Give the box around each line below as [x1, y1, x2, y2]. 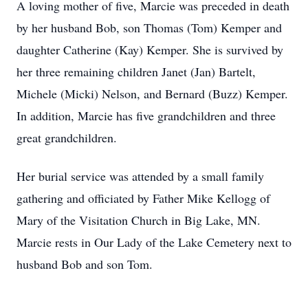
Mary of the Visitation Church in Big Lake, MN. [16, 212, 261, 228]
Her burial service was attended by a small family [16, 168, 264, 184]
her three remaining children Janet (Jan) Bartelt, [16, 63, 256, 80]
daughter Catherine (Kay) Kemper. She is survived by [16, 41, 283, 58]
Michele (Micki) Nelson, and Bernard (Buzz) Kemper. [16, 85, 288, 102]
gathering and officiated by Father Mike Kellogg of [16, 190, 270, 206]
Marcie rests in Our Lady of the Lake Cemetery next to [16, 234, 291, 250]
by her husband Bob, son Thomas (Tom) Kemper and [16, 19, 282, 36]
